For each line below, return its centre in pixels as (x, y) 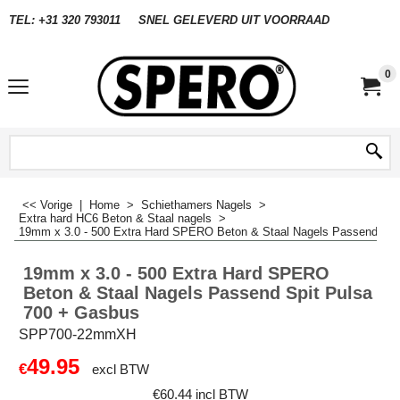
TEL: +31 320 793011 (65, 20)
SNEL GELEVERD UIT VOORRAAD (234, 20)
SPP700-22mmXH (78, 334)
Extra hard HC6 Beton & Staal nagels (117, 218)
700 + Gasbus (81, 312)
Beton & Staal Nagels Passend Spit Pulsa (198, 293)
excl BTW (121, 370)
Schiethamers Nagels (198, 205)
